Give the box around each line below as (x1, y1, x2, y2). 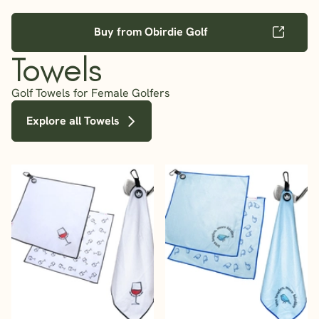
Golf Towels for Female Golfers (11, 85, 170, 100)
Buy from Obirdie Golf (94, 24, 208, 40)
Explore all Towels (26, 113, 120, 128)
